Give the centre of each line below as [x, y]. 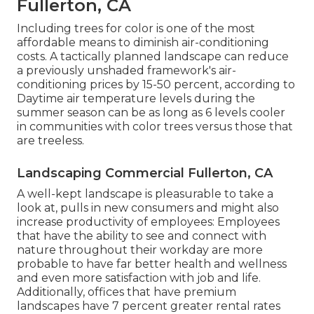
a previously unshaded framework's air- [127, 71]
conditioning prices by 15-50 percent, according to [156, 85]
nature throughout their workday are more [140, 250]
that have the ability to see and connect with [142, 236]
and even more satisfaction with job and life [138, 278]
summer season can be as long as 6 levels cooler [151, 113]
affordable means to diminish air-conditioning [143, 43]
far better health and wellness [202, 264]
